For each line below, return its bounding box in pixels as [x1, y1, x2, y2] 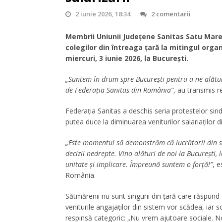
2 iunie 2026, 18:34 [75, 9, 131, 18]
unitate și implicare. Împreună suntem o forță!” [65, 159, 213, 169]
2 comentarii [151, 9, 191, 18]
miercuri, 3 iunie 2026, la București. [65, 53, 188, 63]
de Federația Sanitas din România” [65, 85, 173, 95]
